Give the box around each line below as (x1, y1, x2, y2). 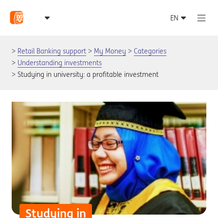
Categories (134, 47, 166, 55)
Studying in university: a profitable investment (18, 70, 159, 79)
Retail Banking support (18, 47, 86, 55)
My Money (94, 47, 126, 55)
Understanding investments (18, 58, 102, 67)
